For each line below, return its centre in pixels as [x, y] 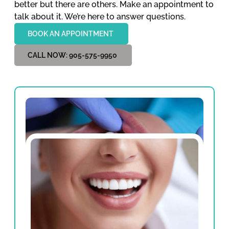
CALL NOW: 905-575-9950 [72, 55]
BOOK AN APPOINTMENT [71, 34]
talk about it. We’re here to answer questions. [100, 17]
